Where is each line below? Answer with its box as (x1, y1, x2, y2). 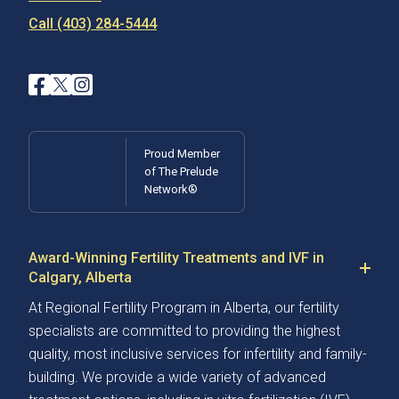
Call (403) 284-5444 (28, 15, 157, 33)
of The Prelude (144, 165, 218, 179)
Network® (144, 183, 198, 197)
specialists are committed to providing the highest (28, 322, 340, 340)
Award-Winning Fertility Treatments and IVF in (28, 249, 324, 267)
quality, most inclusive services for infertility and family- (28, 346, 367, 363)
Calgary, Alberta (28, 269, 132, 287)
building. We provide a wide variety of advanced (28, 369, 326, 387)
